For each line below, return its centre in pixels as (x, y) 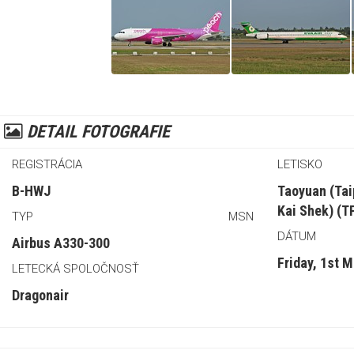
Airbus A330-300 (61, 243)
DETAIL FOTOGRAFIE (96, 131)
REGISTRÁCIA (47, 164)
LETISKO (300, 164)
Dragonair (40, 295)
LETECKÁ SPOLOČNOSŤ (75, 268)
